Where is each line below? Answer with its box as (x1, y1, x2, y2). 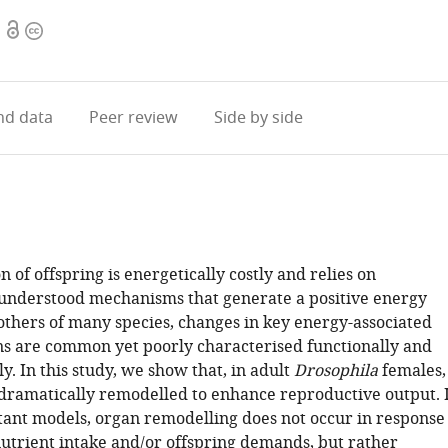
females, (377, 359, 446, 383)
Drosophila (293, 359, 378, 383)
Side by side (213, 106, 303, 130)
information (24, 43, 116, 67)
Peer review (88, 106, 178, 130)
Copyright (24, 19, 100, 43)
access (4, 43, 52, 67)
